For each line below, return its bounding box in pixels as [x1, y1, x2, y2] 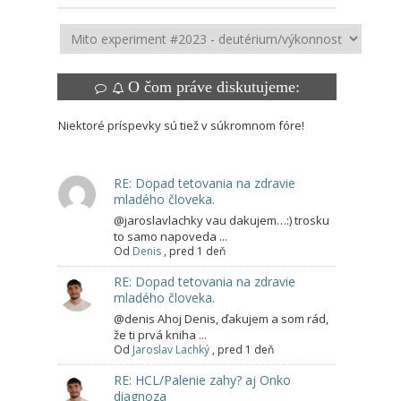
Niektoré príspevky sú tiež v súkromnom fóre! [58, 117, 304, 134]
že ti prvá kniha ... [114, 327, 207, 344]
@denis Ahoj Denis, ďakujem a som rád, [114, 311, 328, 328]
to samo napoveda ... [114, 228, 227, 245]
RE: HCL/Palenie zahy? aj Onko [114, 371, 291, 389]
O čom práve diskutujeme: [128, 78, 301, 97]
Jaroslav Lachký [132, 342, 209, 358]
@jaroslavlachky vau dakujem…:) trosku [114, 212, 329, 229]
